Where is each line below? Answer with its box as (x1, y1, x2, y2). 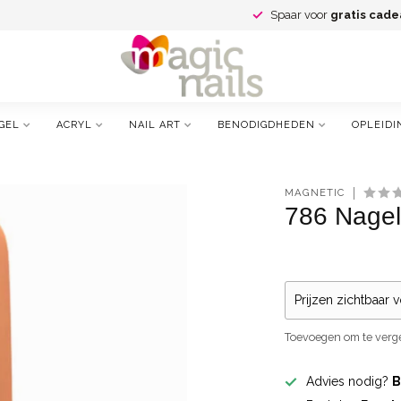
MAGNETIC (285, 186, 346, 199)
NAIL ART (129, 119, 181, 131)
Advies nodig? (306, 374, 393, 388)
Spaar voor (270, 8, 330, 21)
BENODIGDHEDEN (218, 119, 315, 131)
